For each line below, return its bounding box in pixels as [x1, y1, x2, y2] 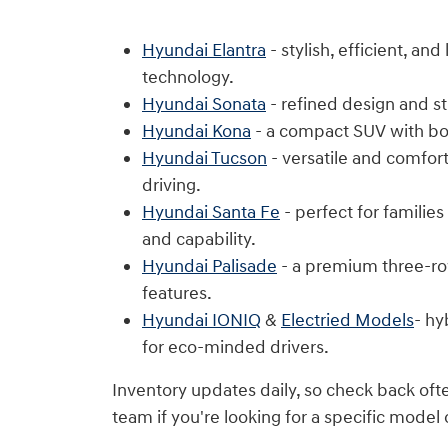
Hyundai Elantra [142, 38, 266, 62]
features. [142, 281, 212, 305]
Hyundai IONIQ [142, 308, 261, 332]
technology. [142, 65, 234, 89]
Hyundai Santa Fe [142, 200, 280, 224]
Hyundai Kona [142, 119, 251, 143]
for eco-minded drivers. [142, 335, 329, 359]
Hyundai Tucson [142, 146, 267, 170]
